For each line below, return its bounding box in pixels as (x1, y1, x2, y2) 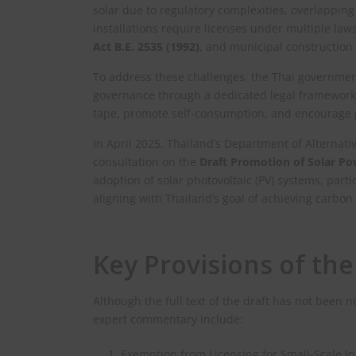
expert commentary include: (93, 311, 243, 327)
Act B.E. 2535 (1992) (93, 39, 199, 55)
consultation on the (93, 154, 199, 170)
